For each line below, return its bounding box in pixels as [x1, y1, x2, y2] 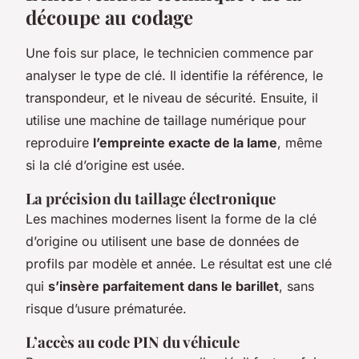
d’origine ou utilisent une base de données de [26, 233, 299, 249]
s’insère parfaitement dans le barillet [48, 278, 279, 294]
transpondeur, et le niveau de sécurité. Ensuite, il [26, 90, 318, 106]
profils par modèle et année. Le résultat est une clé [26, 256, 332, 272]
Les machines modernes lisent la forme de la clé [26, 211, 317, 227]
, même [277, 135, 322, 151]
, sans [279, 278, 314, 294]
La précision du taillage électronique [26, 188, 276, 208]
